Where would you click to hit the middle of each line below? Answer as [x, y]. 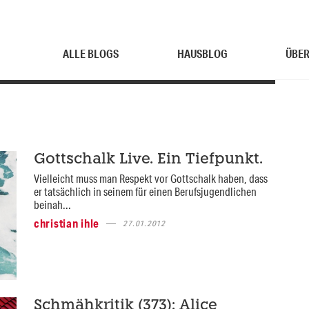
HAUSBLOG [202, 53]
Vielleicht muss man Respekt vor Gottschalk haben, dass [150, 178]
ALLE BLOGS [91, 53]
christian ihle [67, 223]
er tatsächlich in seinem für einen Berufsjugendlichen [145, 191]
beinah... [52, 205]
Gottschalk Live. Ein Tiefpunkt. [148, 160]
